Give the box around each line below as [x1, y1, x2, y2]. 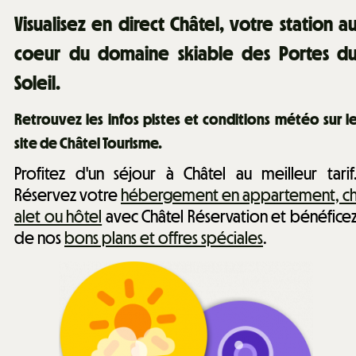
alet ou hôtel [14, 206, 103, 227]
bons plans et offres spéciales [64, 227, 263, 249]
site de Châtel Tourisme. [14, 133, 162, 153]
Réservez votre [14, 184, 121, 206]
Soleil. [14, 70, 60, 95]
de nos [14, 227, 64, 249]
